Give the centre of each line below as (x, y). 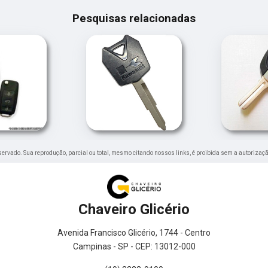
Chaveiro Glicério (134, 210)
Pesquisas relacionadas (134, 19)
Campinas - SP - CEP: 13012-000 (134, 247)
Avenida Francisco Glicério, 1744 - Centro (134, 233)
